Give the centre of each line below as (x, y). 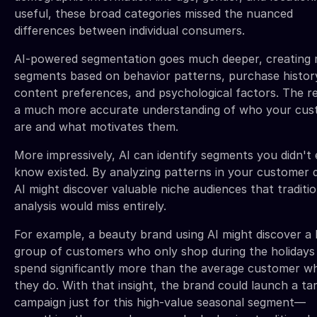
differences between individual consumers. (129, 31)
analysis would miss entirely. (90, 206)
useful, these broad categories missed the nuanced (154, 14)
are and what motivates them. (96, 127)
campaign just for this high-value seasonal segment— (160, 302)
